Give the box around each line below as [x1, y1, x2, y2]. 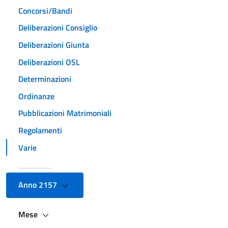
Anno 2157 [18, 179, 59, 191]
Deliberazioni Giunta [18, 38, 89, 51]
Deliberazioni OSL [18, 55, 80, 68]
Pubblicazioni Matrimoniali [18, 107, 111, 120]
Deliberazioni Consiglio [18, 21, 97, 34]
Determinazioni [18, 73, 71, 85]
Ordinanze [18, 90, 54, 102]
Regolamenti [18, 124, 62, 136]
